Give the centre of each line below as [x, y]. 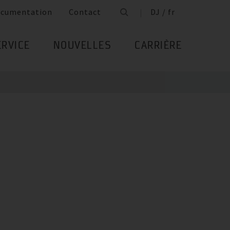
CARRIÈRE [158, 46]
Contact [85, 12]
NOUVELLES [82, 46]
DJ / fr [163, 12]
